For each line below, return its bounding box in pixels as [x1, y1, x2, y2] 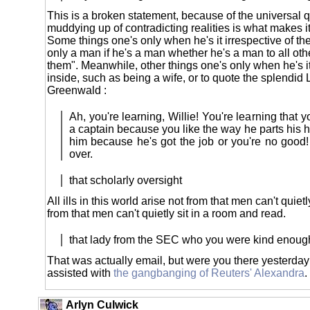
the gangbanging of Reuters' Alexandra [113, 266, 304, 279]
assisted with [47, 266, 113, 279]
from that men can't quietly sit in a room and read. [47, 207, 286, 219]
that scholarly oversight [69, 174, 182, 186]
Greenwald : [47, 84, 107, 96]
